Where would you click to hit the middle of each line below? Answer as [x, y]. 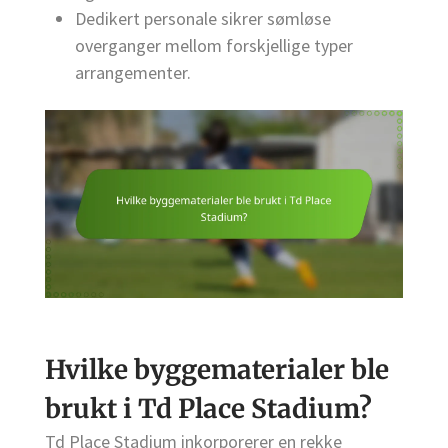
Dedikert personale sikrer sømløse [203, 19]
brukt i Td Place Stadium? [208, 408]
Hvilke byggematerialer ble [217, 369]
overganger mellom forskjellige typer [214, 46]
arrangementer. [133, 73]
